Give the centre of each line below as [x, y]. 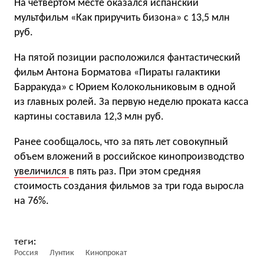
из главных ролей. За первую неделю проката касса [131, 102]
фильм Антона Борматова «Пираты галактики [117, 73]
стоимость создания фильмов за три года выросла [129, 187]
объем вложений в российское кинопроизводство [129, 157]
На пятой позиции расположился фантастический [127, 58]
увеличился [42, 172]
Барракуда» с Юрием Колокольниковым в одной [125, 88]
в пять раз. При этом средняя [135, 172]
